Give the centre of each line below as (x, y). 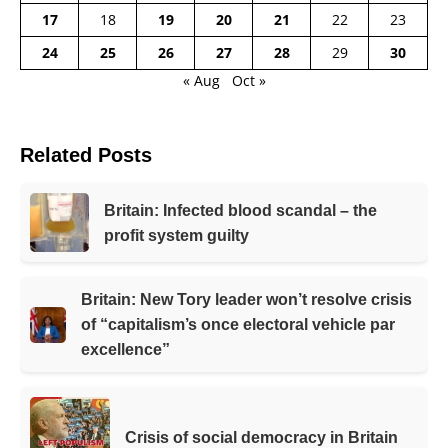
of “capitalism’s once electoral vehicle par (238, 325)
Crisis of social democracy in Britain (261, 437)
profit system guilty (177, 235)
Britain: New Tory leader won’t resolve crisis (247, 300)
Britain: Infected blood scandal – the (241, 210)
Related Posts (86, 155)
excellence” (126, 350)
